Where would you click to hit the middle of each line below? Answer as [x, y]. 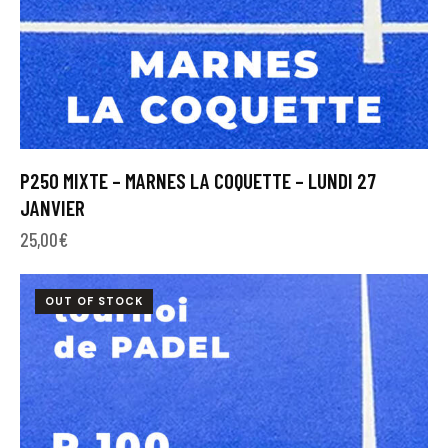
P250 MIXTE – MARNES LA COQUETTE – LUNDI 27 [198, 180]
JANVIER [52, 207]
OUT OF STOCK [94, 300]
